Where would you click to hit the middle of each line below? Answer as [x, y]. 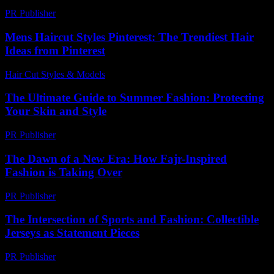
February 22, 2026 [97, 13]
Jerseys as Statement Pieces [72, 233]
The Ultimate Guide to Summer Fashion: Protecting [135, 98]
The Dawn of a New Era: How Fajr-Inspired [116, 158]
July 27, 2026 [137, 74]
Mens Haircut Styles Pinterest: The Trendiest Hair [129, 37]
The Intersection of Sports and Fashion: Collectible [132, 220]
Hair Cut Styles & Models [55, 74]
